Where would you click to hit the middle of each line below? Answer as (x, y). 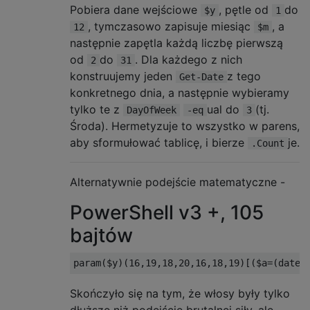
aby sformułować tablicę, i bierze (159, 143)
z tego (244, 76)
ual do (225, 109)
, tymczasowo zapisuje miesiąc (171, 26)
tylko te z (97, 109)
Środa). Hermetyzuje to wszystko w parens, (185, 126)
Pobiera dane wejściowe (135, 10)
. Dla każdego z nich (189, 60)
